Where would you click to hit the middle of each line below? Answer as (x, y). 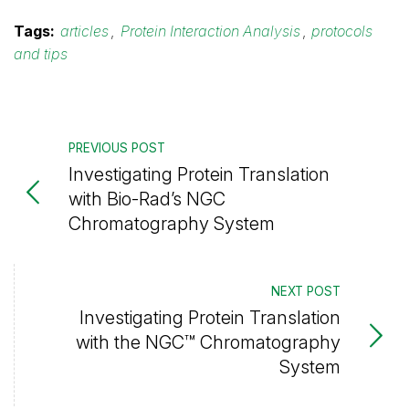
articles (85, 31)
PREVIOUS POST (117, 148)
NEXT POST (306, 291)
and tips (41, 54)
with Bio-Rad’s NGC (147, 199)
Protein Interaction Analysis (210, 31)
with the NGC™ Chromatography (208, 341)
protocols (342, 31)
